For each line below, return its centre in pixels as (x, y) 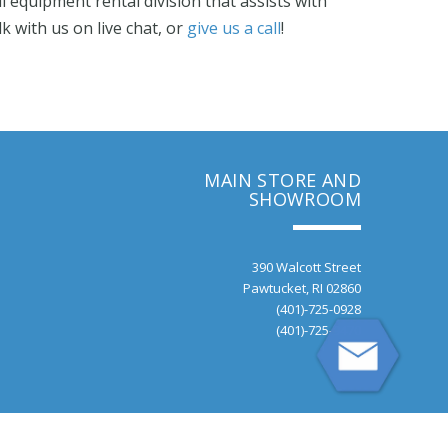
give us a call (233, 28)
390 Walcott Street (306, 266)
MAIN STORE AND (282, 179)
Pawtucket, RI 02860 (302, 287)
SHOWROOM (304, 198)
